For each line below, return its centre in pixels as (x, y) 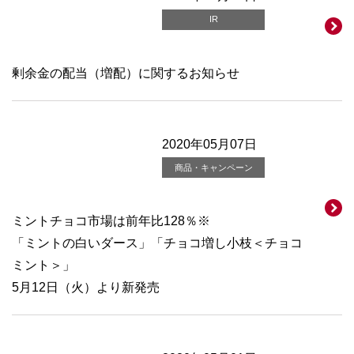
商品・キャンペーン (213, 167)
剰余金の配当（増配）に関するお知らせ (126, 73)
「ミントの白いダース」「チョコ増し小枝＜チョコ (157, 243)
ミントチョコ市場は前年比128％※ (111, 221)
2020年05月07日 (210, 144)
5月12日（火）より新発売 (86, 288)
